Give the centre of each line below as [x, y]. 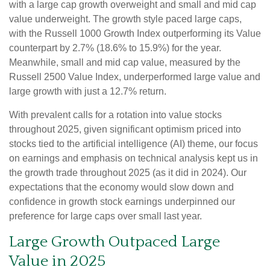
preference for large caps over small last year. [105, 216]
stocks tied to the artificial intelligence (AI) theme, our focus [133, 144]
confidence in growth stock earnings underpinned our [122, 202]
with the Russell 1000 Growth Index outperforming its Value [135, 33]
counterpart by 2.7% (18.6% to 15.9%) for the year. [115, 48]
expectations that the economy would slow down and [121, 187]
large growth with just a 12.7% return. [88, 91]
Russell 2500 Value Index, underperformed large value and [135, 77]
